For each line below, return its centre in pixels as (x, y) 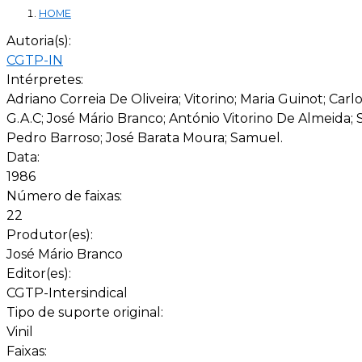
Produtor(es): (51, 234)
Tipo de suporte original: (86, 312)
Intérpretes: (46, 79)
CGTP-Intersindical (67, 293)
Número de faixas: (66, 196)
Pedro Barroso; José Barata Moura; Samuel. (145, 137)
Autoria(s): (40, 40)
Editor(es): (40, 273)
